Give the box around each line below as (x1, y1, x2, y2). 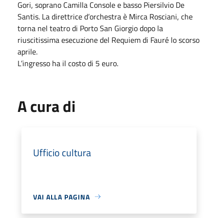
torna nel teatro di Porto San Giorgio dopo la (18, 22, 163, 34)
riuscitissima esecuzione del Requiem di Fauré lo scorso (18, 34, 200, 46)
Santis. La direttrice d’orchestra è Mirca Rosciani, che (18, 10, 193, 22)
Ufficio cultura (33, 145, 91, 160)
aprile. (18, 45, 37, 57)
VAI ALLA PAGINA (33, 191, 90, 202)
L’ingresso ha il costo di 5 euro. (18, 57, 118, 69)
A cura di (18, 94, 75, 118)
